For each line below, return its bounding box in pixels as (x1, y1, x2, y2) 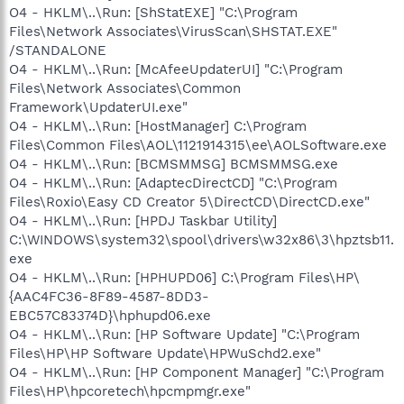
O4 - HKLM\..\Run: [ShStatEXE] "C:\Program (9, 4, 298, 21)
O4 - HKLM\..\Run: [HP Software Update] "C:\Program (9, 326, 360, 343)
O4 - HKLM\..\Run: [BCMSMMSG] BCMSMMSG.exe (9, 155, 338, 172)
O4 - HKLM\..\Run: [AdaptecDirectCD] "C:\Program (9, 174, 337, 191)
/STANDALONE (9, 41, 106, 59)
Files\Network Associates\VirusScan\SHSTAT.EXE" (9, 23, 337, 40)
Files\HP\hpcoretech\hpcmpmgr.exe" (9, 382, 251, 399)
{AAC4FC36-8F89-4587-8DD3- (9, 288, 209, 305)
